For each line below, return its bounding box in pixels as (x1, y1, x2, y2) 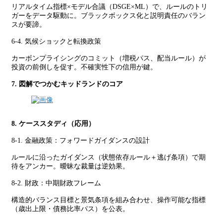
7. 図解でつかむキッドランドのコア (11, 80, 123, 88)
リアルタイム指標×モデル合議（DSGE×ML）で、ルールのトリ (11, 3, 208, 10)
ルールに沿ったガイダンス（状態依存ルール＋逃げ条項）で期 (11, 154, 206, 161)
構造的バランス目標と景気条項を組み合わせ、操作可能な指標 (11, 196, 206, 204)
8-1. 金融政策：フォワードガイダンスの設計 (11, 137, 150, 144)
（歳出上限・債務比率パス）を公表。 (11, 205, 129, 213)
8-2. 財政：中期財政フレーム (11, 179, 101, 187)
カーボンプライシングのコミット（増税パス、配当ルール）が (11, 55, 206, 62)
